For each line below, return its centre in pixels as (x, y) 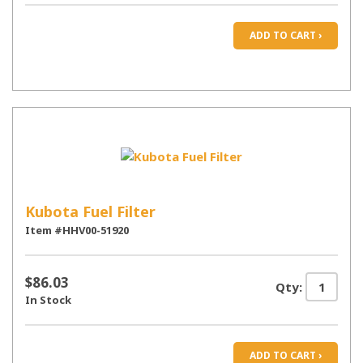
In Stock (48, 300)
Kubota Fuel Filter (90, 211)
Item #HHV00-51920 (77, 230)
